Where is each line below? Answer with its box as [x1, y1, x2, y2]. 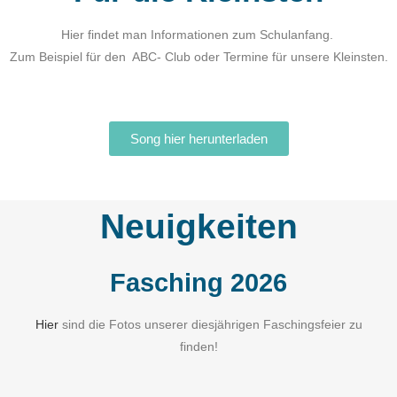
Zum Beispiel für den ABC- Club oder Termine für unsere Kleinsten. [9, 50, 388, 64]
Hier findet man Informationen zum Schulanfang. [60, 27, 337, 42]
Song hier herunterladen [129, 131, 268, 146]
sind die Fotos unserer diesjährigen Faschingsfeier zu [58, 317, 362, 331]
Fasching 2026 [110, 269, 287, 297]
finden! [179, 339, 218, 354]
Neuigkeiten [99, 207, 298, 245]
